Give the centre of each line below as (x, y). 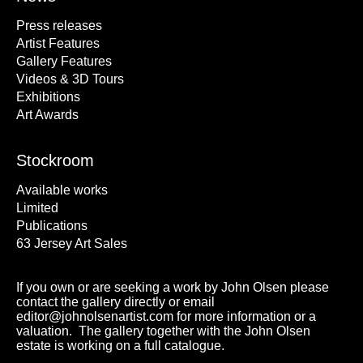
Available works (62, 190)
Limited (37, 208)
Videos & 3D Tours (70, 79)
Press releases (59, 26)
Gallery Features (64, 61)
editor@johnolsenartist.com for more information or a (166, 316)
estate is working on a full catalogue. (120, 346)
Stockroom (55, 160)
